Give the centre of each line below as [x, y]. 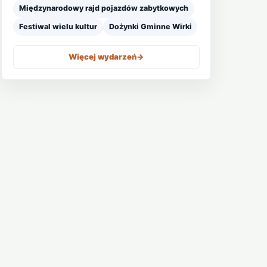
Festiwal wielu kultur [58, 26]
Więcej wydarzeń [102, 56]
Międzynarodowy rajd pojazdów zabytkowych [103, 8]
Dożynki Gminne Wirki [150, 26]
